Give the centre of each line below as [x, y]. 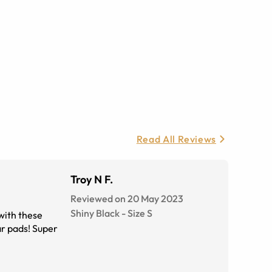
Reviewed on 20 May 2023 [127, 199]
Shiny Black [95, 213]
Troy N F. [92, 180]
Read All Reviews [176, 139]
